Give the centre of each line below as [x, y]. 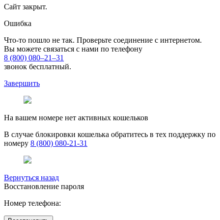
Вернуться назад [31, 178]
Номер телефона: [32, 203]
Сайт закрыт [25, 7]
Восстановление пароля [44, 187]
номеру [17, 143]
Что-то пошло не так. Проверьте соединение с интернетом [102, 40]
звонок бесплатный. [38, 67]
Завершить [22, 83]
